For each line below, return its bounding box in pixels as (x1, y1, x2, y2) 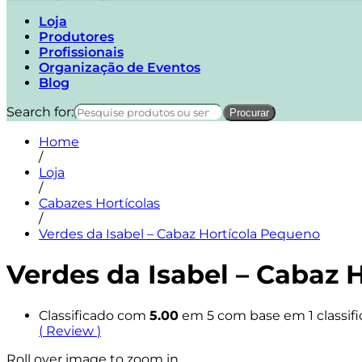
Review (46, 322, 97, 339)
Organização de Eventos (39, 59, 200, 75)
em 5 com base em (179, 307, 309, 323)
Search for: (6, 103, 74, 120)
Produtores (39, 28, 114, 44)
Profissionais (39, 44, 124, 60)
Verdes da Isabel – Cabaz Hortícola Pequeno (39, 225, 320, 242)
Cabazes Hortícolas (39, 195, 160, 211)
